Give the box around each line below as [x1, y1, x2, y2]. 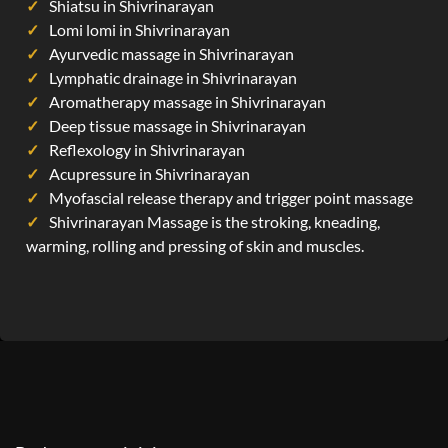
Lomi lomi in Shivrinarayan [49, 20, 230, 39]
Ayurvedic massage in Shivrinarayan [49, 44, 294, 63]
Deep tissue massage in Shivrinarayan [49, 116, 306, 135]
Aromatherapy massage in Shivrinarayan [49, 92, 326, 111]
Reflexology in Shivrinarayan [49, 140, 245, 159]
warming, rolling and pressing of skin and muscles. [26, 236, 364, 255]
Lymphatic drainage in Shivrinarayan [49, 68, 297, 87]
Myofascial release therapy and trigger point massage [49, 188, 413, 207]
